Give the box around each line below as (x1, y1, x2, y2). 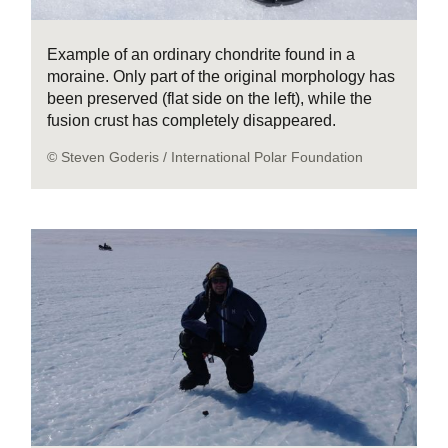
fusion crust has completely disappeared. (47, 111, 337, 129)
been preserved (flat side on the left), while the (47, 89, 373, 107)
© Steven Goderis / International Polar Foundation (47, 148, 364, 165)
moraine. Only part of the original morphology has (47, 67, 396, 85)
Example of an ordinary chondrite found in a (47, 45, 356, 63)
